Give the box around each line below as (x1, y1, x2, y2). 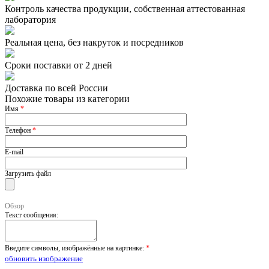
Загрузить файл (5, 169, 51, 178)
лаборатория (5, 14, 56, 25)
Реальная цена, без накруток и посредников (5, 37, 184, 48)
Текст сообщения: (5, 211, 58, 220)
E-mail (5, 148, 23, 157)
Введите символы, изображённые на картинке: (5, 244, 146, 253)
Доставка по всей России (5, 83, 108, 94)
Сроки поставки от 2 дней (5, 60, 112, 71)
